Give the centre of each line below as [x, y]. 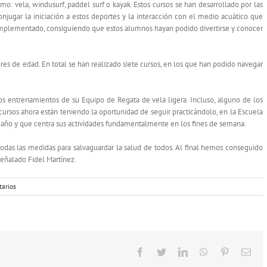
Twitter [179, 252]
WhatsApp [228, 252]
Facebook [163, 252]
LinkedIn [204, 252]
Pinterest [245, 252]
